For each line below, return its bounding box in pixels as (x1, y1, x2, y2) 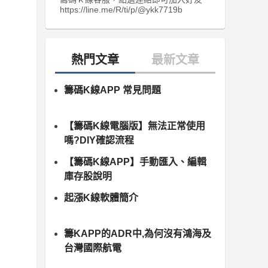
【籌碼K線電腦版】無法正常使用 (64, 121, 205, 132)
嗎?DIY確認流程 (64, 135, 134, 146)
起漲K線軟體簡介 (64, 193, 138, 203)
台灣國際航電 (64, 243, 121, 254)
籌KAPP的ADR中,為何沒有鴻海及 (64, 229, 211, 239)
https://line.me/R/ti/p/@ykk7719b (60, 5, 182, 15)
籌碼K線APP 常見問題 (64, 85, 161, 96)
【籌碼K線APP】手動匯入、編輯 (64, 157, 206, 167)
